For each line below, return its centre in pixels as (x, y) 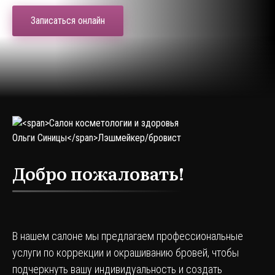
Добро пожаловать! (98, 173)
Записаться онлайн (68, 21)
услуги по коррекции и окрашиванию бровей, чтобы (126, 253)
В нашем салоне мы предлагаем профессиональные (128, 236)
